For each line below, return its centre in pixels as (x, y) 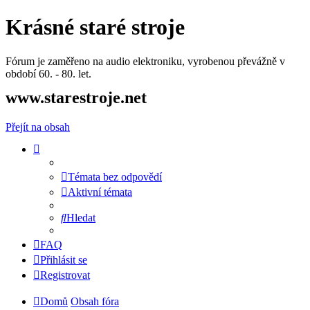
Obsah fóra (95, 301)
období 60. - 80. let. (48, 73)
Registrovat (65, 275)
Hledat (81, 217)
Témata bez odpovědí (115, 176)
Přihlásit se (64, 259)
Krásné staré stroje (95, 27)
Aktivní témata (100, 192)
